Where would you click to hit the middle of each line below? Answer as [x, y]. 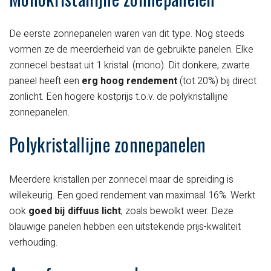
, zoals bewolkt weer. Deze [177, 211]
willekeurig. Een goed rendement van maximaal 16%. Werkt [132, 196]
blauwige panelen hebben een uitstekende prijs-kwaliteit [125, 227]
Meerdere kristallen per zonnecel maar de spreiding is [121, 180]
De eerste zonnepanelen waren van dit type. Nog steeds [127, 34]
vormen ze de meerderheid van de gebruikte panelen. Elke [131, 50]
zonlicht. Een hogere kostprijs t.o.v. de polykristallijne [119, 97]
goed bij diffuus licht [75, 211]
